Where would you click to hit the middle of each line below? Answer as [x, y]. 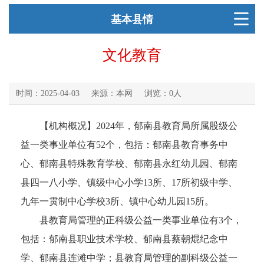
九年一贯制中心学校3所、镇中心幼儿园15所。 [117, 202]
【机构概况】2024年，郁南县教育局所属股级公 [129, 126]
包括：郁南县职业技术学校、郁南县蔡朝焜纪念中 [124, 239]
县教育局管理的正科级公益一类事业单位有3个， [131, 220]
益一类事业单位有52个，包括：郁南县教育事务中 [124, 145]
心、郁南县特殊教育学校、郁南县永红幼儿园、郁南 [129, 164]
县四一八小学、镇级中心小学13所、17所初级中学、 [129, 183]
